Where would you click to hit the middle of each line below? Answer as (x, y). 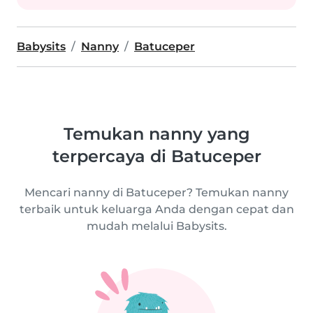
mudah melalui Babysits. (156, 226)
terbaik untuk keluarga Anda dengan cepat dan (156, 209)
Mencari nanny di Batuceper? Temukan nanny (156, 192)
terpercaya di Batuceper (156, 156)
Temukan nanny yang (156, 134)
